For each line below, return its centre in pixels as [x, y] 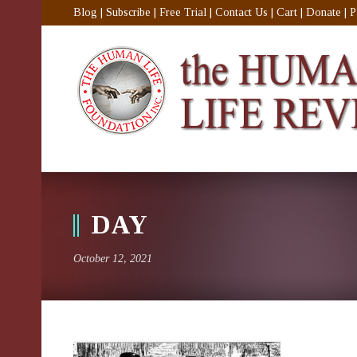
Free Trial [183, 12]
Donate [324, 12]
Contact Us [241, 12]
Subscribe [128, 12]
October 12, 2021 [113, 259]
